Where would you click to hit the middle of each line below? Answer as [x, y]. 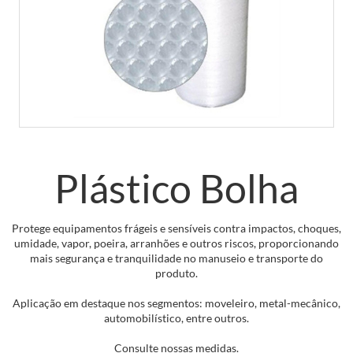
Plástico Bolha [176, 188]
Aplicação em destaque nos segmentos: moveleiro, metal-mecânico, [176, 303]
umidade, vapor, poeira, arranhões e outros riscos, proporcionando [176, 243]
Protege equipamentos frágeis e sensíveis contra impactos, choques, [176, 228]
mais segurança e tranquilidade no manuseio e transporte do [176, 258]
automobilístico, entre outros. [176, 318]
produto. [176, 273]
